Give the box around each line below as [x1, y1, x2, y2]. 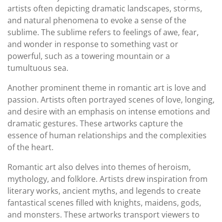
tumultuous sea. [7, 62, 68, 74]
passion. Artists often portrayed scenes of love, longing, [7, 94, 215, 106]
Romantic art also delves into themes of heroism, [7, 162, 191, 173]
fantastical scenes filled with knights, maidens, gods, [7, 197, 201, 209]
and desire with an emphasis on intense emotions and [7, 106, 210, 117]
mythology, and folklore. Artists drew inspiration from [7, 173, 208, 185]
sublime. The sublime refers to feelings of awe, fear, [7, 27, 199, 38]
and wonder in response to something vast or [7, 39, 178, 50]
